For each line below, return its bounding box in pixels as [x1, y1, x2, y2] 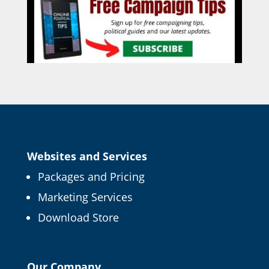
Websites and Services [26, 149, 147, 164]
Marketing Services [37, 190, 133, 205]
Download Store [37, 210, 119, 225]
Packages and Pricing [37, 169, 145, 184]
